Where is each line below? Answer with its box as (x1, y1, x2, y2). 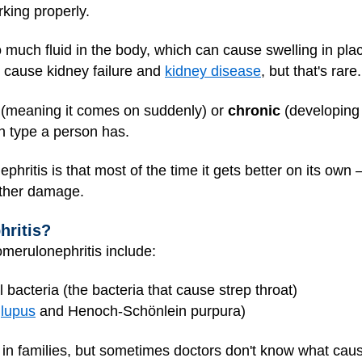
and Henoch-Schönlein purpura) (36, 303, 246, 320)
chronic (228, 102, 280, 119)
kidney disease (165, 63, 261, 80)
